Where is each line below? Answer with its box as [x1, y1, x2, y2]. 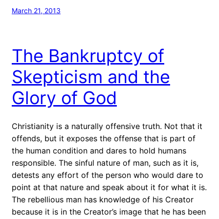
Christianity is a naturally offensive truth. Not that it [12, 121, 202, 131]
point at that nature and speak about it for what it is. [12, 182, 207, 192]
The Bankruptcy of [12, 44, 164, 66]
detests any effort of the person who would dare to [12, 170, 203, 180]
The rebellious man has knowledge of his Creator [12, 194, 194, 204]
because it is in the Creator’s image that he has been [12, 206, 206, 217]
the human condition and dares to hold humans [12, 145, 186, 155]
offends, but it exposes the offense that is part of [12, 133, 196, 143]
